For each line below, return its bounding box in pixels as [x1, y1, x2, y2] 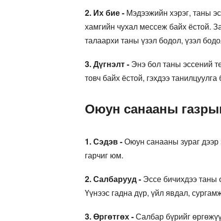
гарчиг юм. [85, 149, 123, 161]
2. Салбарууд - [85, 173, 141, 184]
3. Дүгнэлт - [85, 58, 129, 70]
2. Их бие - [85, 6, 124, 18]
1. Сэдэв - [85, 135, 122, 147]
